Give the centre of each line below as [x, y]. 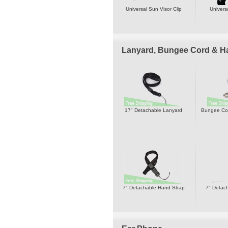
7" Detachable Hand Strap [153, 188]
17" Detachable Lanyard [153, 110]
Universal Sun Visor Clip [153, 9]
